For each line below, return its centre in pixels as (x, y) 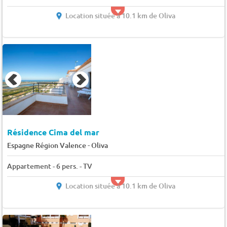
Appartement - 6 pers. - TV (49, 166)
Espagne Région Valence (46, 145)
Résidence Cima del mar (53, 132)
